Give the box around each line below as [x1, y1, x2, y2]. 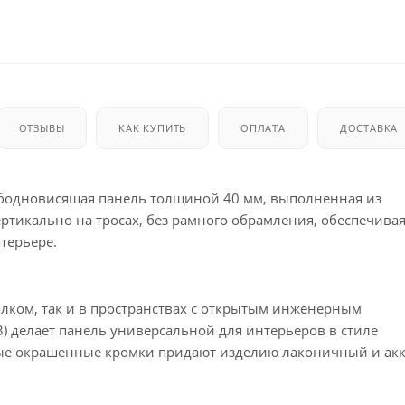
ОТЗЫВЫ [18, 120, 65, 135]
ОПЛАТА [240, 120, 286, 135]
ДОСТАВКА [339, 120, 399, 135]
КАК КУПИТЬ [118, 120, 187, 135]
